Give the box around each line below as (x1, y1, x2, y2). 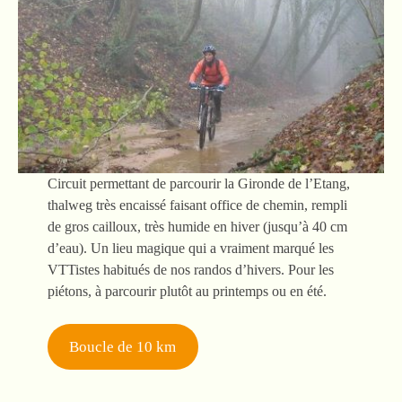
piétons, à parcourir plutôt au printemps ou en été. (47, 283, 327, 299)
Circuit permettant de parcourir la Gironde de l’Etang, (47, 175, 350, 191)
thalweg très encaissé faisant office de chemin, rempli (47, 197, 347, 213)
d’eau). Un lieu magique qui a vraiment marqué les (47, 240, 334, 256)
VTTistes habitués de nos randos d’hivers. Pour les (47, 261, 334, 277)
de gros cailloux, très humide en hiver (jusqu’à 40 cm (47, 218, 347, 234)
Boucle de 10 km (69, 337, 177, 355)
